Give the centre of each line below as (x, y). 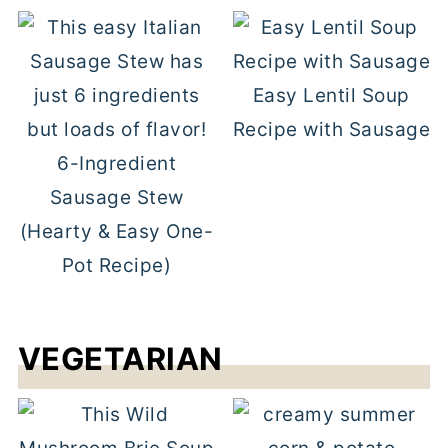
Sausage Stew (116, 197)
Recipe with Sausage (331, 129)
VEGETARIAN (120, 358)
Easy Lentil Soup (331, 95)
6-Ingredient (117, 163)
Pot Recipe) (116, 265)
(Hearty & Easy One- (116, 231)
